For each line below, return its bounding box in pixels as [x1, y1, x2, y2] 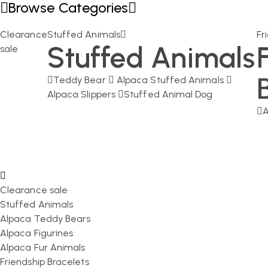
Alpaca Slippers [47, 89, 115, 100]
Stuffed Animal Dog [124, 89, 213, 100]
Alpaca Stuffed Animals [114, 74, 224, 86]
